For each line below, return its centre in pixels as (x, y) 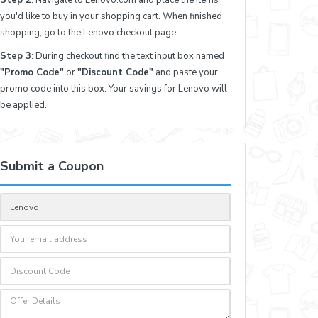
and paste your (186, 72)
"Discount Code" (116, 72)
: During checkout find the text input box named (128, 56)
